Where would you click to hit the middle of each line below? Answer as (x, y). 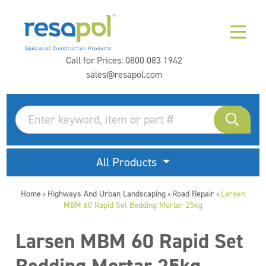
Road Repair (193, 194)
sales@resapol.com (124, 75)
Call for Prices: (96, 60)
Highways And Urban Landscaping (107, 194)
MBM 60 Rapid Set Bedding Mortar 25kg (133, 205)
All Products (128, 162)
